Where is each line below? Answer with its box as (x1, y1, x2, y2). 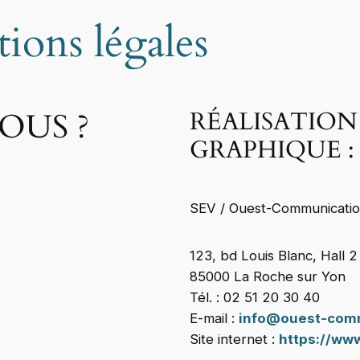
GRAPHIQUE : (190, 134, 354, 166)
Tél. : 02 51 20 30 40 (190, 289, 320, 306)
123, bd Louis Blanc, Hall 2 (190, 247, 358, 264)
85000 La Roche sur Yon (190, 268, 346, 285)
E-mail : (190, 310, 239, 327)
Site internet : (190, 331, 279, 348)
